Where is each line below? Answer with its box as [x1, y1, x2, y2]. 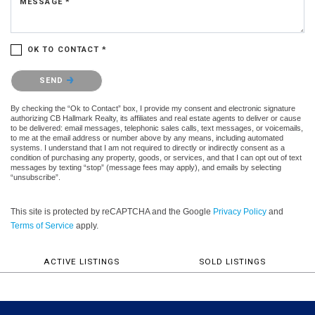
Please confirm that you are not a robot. [11, 67, 169, 78]
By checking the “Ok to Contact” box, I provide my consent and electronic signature [11, 103, 295, 112]
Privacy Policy [213, 206, 266, 217]
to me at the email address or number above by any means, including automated [11, 133, 283, 142]
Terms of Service [11, 220, 74, 231]
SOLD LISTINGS [198, 256, 266, 266]
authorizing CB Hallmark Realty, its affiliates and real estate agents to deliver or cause [11, 113, 301, 122]
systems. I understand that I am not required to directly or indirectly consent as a [11, 143, 285, 152]
